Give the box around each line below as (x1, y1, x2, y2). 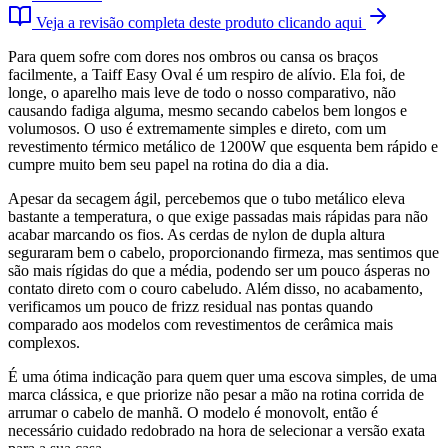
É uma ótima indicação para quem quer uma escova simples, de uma (8, 368, 437, 386)
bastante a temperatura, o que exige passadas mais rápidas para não (8, 208, 428, 226)
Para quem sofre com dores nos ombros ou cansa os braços (8, 48, 378, 66)
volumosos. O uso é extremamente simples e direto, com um (8, 120, 386, 138)
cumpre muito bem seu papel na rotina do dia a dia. (8, 156, 329, 174)
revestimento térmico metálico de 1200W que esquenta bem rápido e (8, 138, 438, 156)
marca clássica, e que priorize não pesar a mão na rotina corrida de (8, 386, 424, 404)
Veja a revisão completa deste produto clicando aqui (32, 14, 366, 32)
